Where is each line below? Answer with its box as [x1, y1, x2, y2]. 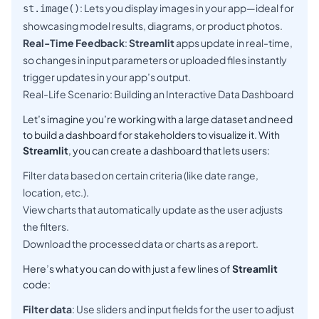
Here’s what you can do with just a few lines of [23, 262, 232, 276]
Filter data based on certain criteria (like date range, [23, 169, 258, 182]
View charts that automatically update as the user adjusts [23, 203, 283, 216]
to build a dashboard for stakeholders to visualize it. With [23, 128, 280, 142]
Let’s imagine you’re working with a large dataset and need [23, 113, 293, 126]
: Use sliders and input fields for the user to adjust [72, 303, 294, 316]
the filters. [23, 220, 69, 234]
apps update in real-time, [174, 36, 293, 50]
